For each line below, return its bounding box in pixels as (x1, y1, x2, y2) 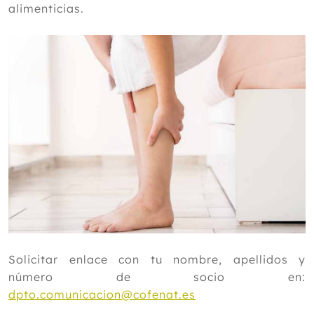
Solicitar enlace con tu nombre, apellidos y (8, 252, 306, 267)
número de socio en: (8, 270, 306, 285)
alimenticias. (8, 1, 84, 15)
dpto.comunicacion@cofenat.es (8, 287, 196, 302)
